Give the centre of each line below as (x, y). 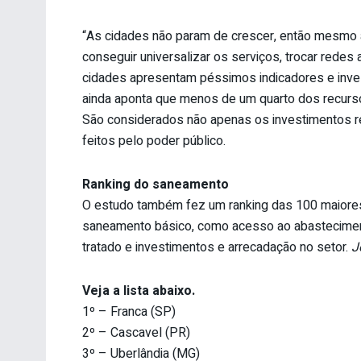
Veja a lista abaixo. (139, 291)
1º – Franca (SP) (129, 312)
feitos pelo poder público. (154, 141)
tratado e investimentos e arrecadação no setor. (217, 248)
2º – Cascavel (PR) (136, 333)
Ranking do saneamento (156, 185)
